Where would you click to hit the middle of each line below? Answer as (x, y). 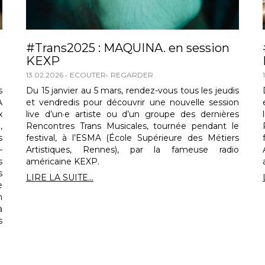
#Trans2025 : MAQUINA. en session (127, 48)
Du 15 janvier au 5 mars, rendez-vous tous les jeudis (132, 91)
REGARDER (132, 75)
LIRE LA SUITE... (59, 178)
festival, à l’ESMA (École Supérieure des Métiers (132, 138)
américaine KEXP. (62, 162)
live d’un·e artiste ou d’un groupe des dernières (132, 114)
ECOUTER (88, 75)
